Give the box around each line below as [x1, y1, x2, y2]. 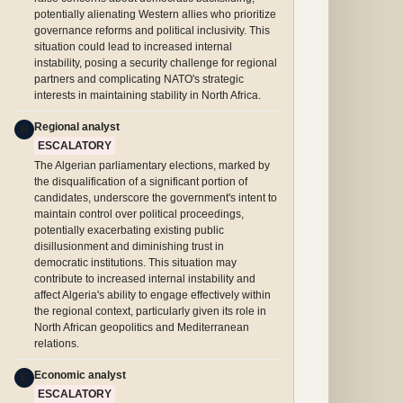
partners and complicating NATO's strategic [34, 73, 244, 85]
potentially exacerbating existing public [34, 224, 224, 237]
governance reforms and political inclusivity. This [34, 24, 270, 37]
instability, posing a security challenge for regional [34, 57, 277, 69]
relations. [34, 337, 79, 350]
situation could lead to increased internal [34, 40, 232, 53]
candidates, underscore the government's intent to [34, 192, 277, 204]
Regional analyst [34, 121, 120, 133]
